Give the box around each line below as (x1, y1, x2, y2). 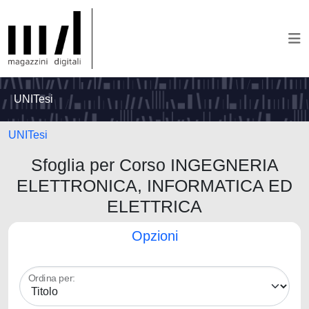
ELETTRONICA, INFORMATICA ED (17, 176, 292, 195)
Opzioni (131, 228, 178, 243)
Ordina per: (28, 273, 75, 283)
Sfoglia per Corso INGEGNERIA (30, 155, 279, 175)
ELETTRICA (107, 197, 202, 216)
